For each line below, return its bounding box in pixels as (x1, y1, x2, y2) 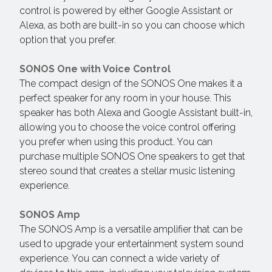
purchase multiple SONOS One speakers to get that (19, 151, 245, 162)
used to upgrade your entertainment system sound (19, 238, 243, 250)
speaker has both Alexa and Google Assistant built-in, (19, 107, 253, 118)
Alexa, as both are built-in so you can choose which (19, 19, 245, 31)
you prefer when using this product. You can (19, 136, 212, 148)
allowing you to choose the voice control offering (19, 121, 236, 133)
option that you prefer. (19, 34, 116, 46)
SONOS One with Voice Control (19, 63, 171, 75)
